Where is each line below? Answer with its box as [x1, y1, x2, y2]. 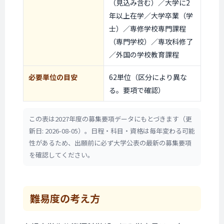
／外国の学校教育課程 [109, 49, 179, 59]
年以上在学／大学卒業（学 [109, 10, 193, 20]
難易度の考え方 [30, 191, 100, 205]
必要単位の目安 [28, 72, 77, 82]
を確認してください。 [29, 150, 94, 159]
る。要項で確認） [109, 85, 165, 95]
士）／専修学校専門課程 [109, 23, 186, 33]
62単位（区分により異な [109, 72, 187, 82]
